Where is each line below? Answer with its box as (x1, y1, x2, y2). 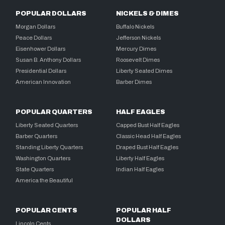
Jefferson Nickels (116, 34, 161, 41)
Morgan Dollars (16, 23, 56, 30)
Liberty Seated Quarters (16, 122, 78, 128)
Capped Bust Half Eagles (116, 122, 180, 128)
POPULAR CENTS (16, 206, 78, 214)
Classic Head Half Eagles (116, 133, 181, 139)
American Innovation (16, 78, 71, 85)
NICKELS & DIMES (116, 10, 179, 17)
